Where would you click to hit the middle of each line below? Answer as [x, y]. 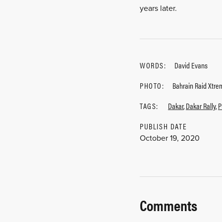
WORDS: [153, 65]
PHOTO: [152, 85]
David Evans [191, 65]
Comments [168, 205]
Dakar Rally [201, 106]
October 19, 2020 [170, 138]
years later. [158, 8]
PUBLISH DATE [164, 126]
